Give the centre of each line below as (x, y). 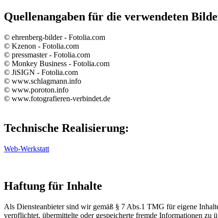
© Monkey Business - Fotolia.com (57, 64)
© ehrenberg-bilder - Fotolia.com (54, 37)
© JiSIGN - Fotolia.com (41, 73)
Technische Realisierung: (66, 128)
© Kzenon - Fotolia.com (41, 46)
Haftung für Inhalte (53, 186)
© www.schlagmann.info (43, 81)
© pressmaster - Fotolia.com (47, 55)
